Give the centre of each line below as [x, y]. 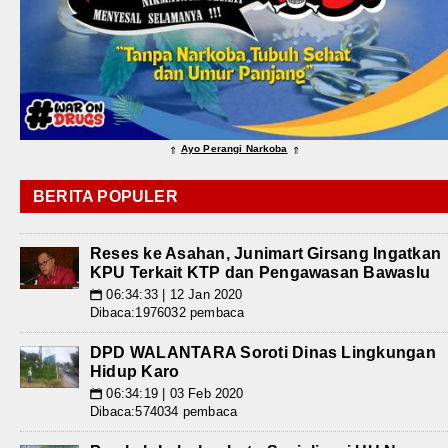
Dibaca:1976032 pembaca [167, 313]
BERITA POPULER [105, 197]
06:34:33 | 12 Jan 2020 [172, 295]
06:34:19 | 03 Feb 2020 [173, 394]
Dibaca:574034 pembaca [164, 412]
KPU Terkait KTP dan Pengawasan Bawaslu [260, 273]
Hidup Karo [135, 372]
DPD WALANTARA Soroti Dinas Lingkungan [263, 353]
